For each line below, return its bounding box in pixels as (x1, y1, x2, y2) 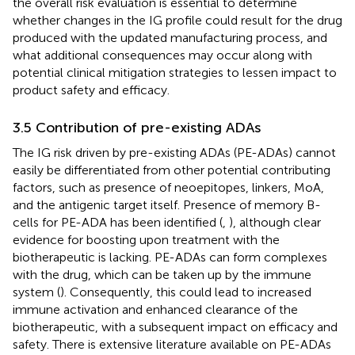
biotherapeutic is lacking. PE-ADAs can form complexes (13, 249, 327, 265)
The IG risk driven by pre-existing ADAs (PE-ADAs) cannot (13, 144, 336, 160)
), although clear (229, 214, 321, 230)
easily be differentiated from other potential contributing (13, 162, 330, 177)
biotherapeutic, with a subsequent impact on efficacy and (13, 319, 338, 334)
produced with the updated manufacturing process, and (13, 29, 327, 45)
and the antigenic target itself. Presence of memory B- (13, 197, 321, 212)
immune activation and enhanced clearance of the (13, 301, 298, 317)
